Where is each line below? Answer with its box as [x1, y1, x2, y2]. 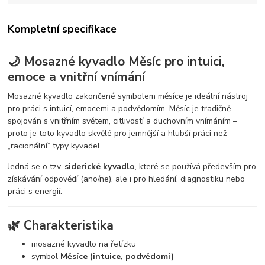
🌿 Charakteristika [8, 216, 114, 234]
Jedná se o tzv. [8, 161, 65, 173]
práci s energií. [8, 186, 63, 198]
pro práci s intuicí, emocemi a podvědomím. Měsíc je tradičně [8, 103, 231, 115]
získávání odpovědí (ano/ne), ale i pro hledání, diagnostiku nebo [8, 173, 245, 185]
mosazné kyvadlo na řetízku [31, 238, 137, 250]
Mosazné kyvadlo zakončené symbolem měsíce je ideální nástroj [8, 91, 248, 102]
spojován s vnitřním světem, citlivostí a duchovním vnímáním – [8, 115, 238, 127]
